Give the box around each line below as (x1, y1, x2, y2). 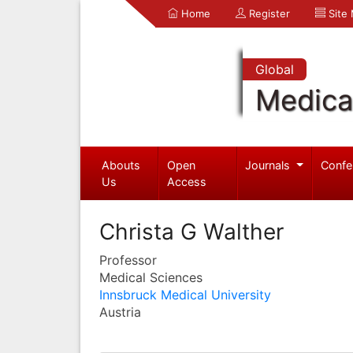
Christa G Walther (99, 217, 284, 245)
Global (255, 61, 294, 77)
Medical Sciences (99, 269, 203, 285)
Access (167, 174, 207, 188)
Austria (99, 303, 141, 320)
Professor (99, 251, 157, 268)
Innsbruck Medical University (99, 286, 271, 303)
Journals (245, 158, 294, 172)
